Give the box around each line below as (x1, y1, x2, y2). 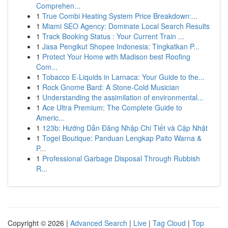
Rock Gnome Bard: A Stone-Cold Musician (42, 82, 179, 92)
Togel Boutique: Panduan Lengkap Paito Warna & (42, 133, 202, 143)
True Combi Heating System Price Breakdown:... (42, 11, 197, 21)
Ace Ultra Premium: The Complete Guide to (42, 102, 182, 112)
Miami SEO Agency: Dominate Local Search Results (42, 21, 210, 31)
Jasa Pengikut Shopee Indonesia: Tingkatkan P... (42, 41, 199, 51)
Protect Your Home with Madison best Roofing (42, 51, 190, 62)
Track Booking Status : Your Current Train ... (42, 31, 184, 41)
